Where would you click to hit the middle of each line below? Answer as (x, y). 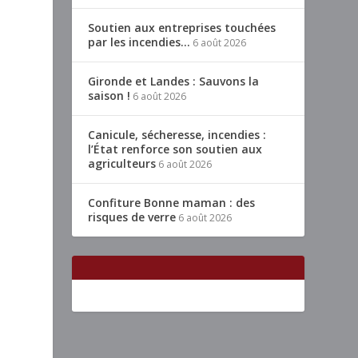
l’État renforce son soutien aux (175, 149)
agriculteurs (122, 164)
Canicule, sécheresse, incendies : (177, 135)
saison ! (109, 96)
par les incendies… (139, 42)
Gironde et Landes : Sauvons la (174, 82)
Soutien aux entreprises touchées (182, 28)
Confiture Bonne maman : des (172, 203)
